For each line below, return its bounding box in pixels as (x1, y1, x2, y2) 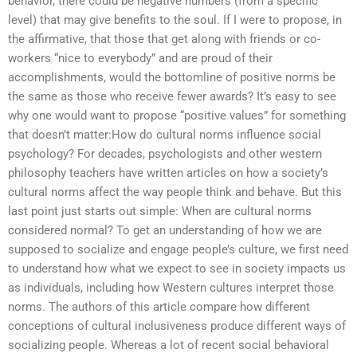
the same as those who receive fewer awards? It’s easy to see (8, 88, 336, 104)
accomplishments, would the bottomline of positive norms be (8, 69, 335, 84)
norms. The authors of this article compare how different (8, 299, 310, 314)
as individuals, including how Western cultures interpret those (8, 280, 334, 295)
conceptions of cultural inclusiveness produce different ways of (8, 318, 346, 333)
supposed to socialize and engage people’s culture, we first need (8, 241, 348, 257)
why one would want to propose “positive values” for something (8, 108, 346, 123)
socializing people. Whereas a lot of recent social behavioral (8, 337, 329, 352)
